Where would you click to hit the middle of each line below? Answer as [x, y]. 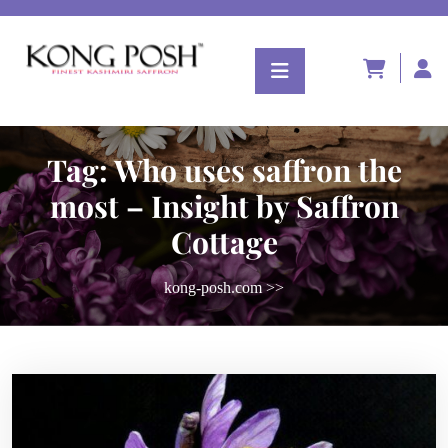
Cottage [224, 242]
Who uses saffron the [257, 170]
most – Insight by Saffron [224, 206]
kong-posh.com [213, 287]
